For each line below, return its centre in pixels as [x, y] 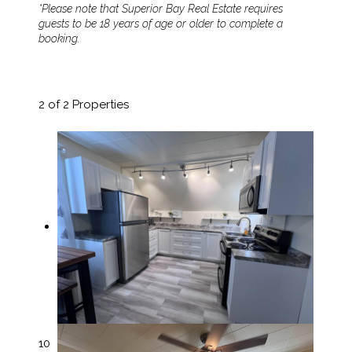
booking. [59, 38]
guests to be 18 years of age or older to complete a [161, 24]
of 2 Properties [87, 104]
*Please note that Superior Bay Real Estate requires [161, 9]
